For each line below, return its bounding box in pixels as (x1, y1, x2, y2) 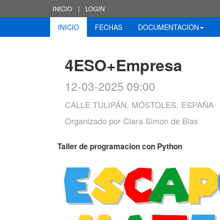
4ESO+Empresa (65, 54, 182, 76)
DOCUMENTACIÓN (138, 22, 199, 32)
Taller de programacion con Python (57, 141, 182, 152)
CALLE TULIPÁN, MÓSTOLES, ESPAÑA (65, 99, 214, 110)
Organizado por (65, 115, 123, 127)
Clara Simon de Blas (123, 115, 198, 127)
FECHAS (95, 22, 122, 32)
